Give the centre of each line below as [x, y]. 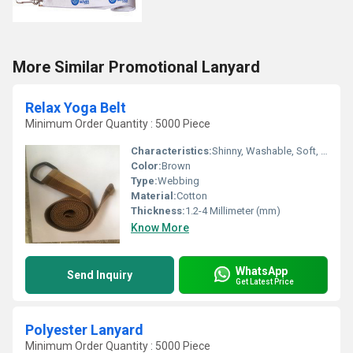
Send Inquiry [100, 275]
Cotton [192, 196]
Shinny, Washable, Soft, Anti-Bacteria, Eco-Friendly [266, 151]
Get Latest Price [265, 281]
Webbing [178, 181]
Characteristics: [171, 151]
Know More [160, 228]
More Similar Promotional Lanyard [136, 67]
